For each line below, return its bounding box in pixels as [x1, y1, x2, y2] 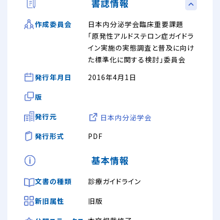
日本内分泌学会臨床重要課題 [88, 19, 184, 29]
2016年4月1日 [88, 72, 137, 82]
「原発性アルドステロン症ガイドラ [88, 30, 194, 41]
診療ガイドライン [88, 176, 141, 186]
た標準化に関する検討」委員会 [88, 54, 186, 64]
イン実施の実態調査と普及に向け [88, 42, 194, 53]
